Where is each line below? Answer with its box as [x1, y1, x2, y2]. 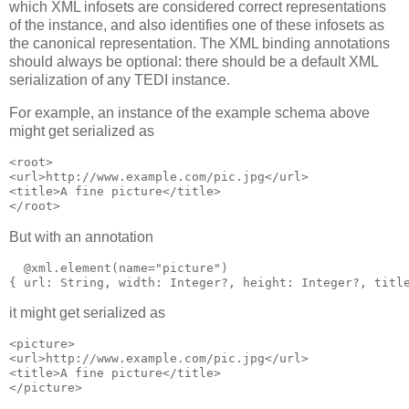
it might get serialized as [9, 305, 165, 321]
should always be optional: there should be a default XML [9, 54, 378, 70]
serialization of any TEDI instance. [9, 72, 230, 89]
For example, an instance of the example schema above [9, 105, 370, 121]
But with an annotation [9, 228, 153, 245]
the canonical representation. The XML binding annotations [9, 36, 390, 52]
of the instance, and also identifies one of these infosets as [9, 17, 384, 34]
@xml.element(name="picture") [9, 260, 228, 275]
